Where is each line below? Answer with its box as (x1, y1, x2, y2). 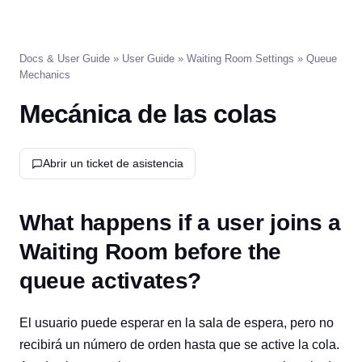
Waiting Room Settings (187, 53, 294, 65)
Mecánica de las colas (19, 99, 276, 128)
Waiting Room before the (19, 239, 282, 264)
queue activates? (19, 268, 202, 293)
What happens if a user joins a (19, 210, 342, 235)
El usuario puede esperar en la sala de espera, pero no (19, 316, 334, 330)
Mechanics (19, 69, 70, 81)
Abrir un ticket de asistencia (43, 157, 183, 170)
